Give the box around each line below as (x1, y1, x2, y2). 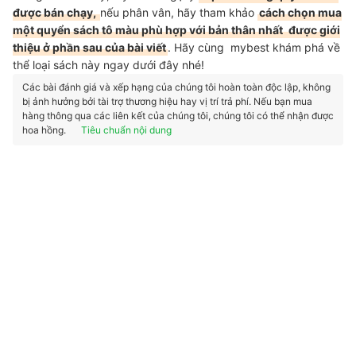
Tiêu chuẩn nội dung (81, 124, 172, 136)
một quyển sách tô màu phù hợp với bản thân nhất (13, 23, 285, 37)
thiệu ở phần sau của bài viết (13, 41, 166, 54)
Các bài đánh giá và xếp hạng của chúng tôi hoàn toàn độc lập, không (22, 81, 331, 93)
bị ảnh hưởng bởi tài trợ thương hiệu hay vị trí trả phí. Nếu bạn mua (22, 95, 312, 107)
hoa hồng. (22, 124, 68, 136)
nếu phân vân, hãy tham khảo (100, 6, 257, 19)
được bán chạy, (13, 6, 99, 19)
